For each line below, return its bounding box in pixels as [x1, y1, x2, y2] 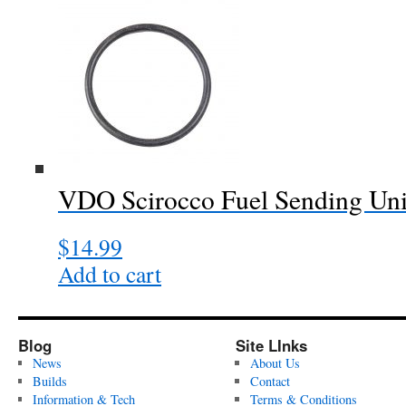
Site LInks [236, 334, 307, 356]
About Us [249, 354, 300, 372]
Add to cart [58, 258, 161, 289]
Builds [32, 372, 67, 390]
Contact [249, 372, 290, 390]
